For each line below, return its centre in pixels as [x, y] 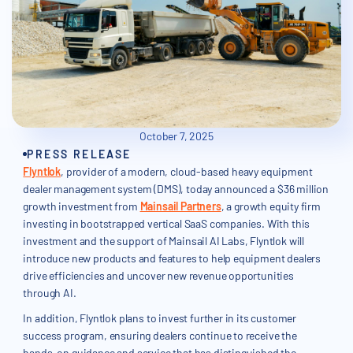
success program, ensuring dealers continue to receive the [160, 336]
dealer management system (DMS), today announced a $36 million [176, 189]
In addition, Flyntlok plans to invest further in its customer [160, 318]
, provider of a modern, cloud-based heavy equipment [187, 172]
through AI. [50, 293]
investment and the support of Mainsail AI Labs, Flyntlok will [164, 241]
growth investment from [82, 206]
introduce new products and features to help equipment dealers [172, 258]
